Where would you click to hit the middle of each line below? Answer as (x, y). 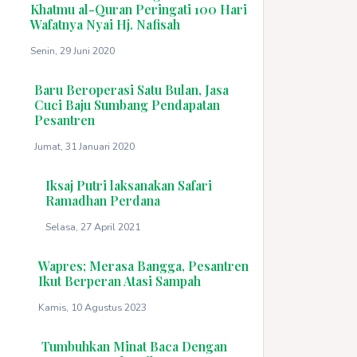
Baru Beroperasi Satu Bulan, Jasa (131, 89)
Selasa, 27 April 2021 (93, 226)
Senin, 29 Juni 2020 (72, 50)
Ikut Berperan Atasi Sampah (119, 280)
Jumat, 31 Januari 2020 (84, 146)
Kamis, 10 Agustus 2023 (92, 307)
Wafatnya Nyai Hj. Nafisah (105, 24)
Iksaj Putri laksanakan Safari (129, 185)
